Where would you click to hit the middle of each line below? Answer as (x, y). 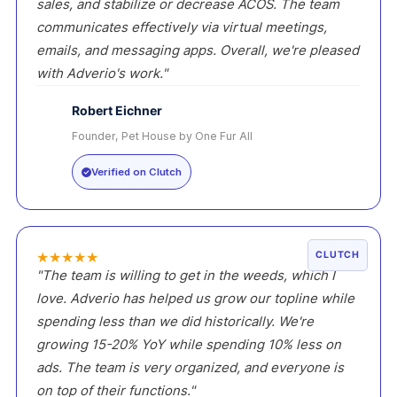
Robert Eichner (117, 111)
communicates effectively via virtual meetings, (182, 28)
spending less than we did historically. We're (175, 322)
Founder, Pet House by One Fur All (162, 136)
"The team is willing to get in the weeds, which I (186, 276)
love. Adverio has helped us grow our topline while (195, 299)
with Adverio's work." (102, 74)
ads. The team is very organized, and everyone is (190, 368)
